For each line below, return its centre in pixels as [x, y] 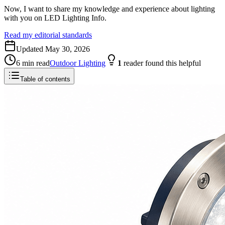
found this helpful [172, 63]
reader [133, 63]
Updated [31, 49]
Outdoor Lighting [78, 63]
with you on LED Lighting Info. [55, 18]
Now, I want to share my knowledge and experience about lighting [109, 9]
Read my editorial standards [48, 35]
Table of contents [45, 79]
